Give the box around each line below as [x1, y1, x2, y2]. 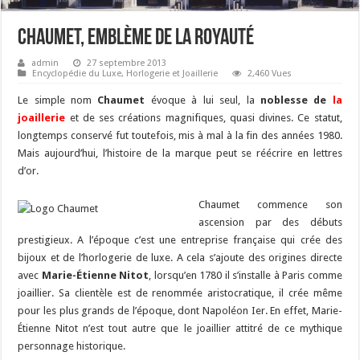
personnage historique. [18, 339, 126, 352]
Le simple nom [18, 93, 98, 106]
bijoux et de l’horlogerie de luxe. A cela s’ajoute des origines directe [18, 251, 342, 264]
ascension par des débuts [198, 215, 342, 228]
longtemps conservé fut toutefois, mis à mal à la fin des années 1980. [18, 129, 342, 141]
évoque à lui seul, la [145, 93, 260, 106]
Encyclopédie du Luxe [32, 67, 122, 79]
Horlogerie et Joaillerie [126, 67, 219, 79]
